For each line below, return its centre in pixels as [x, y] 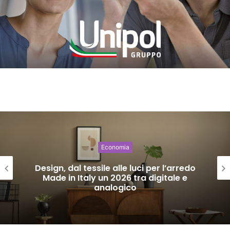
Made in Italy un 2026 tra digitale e [115, 178]
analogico [115, 188]
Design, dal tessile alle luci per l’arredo [115, 168]
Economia [115, 147]
